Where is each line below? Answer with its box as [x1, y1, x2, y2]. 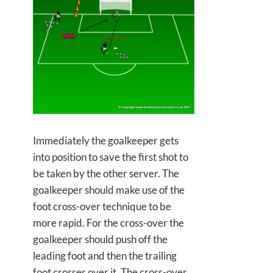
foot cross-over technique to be [33, 199, 171, 213]
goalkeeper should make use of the [33, 183, 185, 196]
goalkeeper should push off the [33, 232, 168, 246]
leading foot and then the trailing [33, 249, 177, 262]
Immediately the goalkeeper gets [33, 133, 179, 147]
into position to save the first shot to [33, 150, 188, 163]
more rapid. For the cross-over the [33, 216, 184, 229]
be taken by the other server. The [33, 166, 179, 180]
